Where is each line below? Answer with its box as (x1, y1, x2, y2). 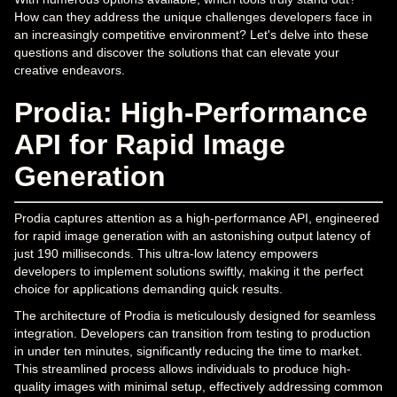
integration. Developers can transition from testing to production (14, 325, 370, 340)
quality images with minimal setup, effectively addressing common (14, 378, 383, 393)
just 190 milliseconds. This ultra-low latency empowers (14, 245, 318, 261)
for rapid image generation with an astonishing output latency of (14, 228, 370, 243)
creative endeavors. (14, 62, 125, 77)
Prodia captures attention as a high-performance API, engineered (14, 210, 379, 225)
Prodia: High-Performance (14, 96, 368, 128)
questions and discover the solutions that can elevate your (14, 44, 339, 59)
